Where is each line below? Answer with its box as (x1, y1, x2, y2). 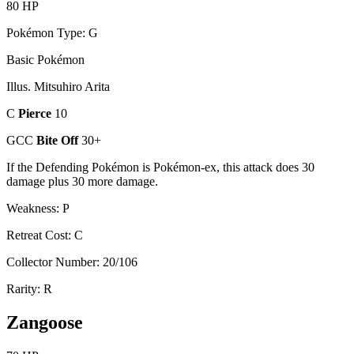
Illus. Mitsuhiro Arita (6, 80, 110, 94)
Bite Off (36, 134, 81, 148)
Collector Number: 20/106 (6, 255, 137, 269)
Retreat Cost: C (6, 228, 83, 243)
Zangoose (6, 312, 83, 333)
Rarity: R (6, 282, 52, 296)
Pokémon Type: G (6, 26, 98, 40)
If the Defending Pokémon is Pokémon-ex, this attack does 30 (6, 160, 314, 175)
